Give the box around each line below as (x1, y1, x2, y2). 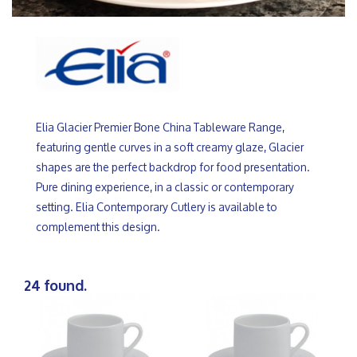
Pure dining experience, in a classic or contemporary (36, 175, 294, 199)
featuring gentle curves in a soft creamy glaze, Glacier (36, 135, 304, 159)
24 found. (24, 273, 87, 296)
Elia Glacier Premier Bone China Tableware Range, (36, 116, 284, 139)
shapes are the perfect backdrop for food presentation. (36, 155, 310, 179)
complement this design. (36, 215, 160, 239)
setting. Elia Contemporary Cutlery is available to (36, 195, 277, 219)
